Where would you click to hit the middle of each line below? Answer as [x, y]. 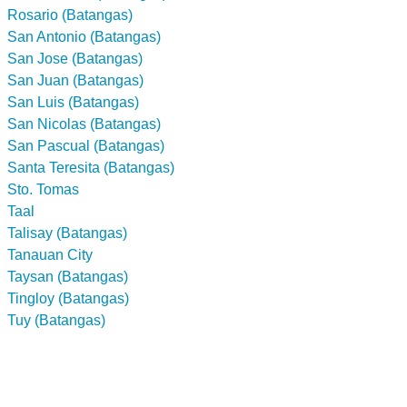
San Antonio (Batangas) [84, 36]
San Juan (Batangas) [75, 80]
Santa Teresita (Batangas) [91, 167]
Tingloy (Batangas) [68, 298]
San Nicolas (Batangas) [84, 124]
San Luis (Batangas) [73, 102]
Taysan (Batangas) [68, 276]
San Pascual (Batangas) [86, 145]
